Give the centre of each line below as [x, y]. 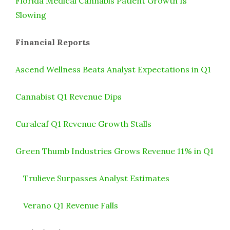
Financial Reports [53, 42]
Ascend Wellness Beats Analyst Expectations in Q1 [113, 69]
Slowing [31, 15]
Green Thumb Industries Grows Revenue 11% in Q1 [114, 151]
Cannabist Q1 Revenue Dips [69, 96]
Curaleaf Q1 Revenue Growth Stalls [83, 123]
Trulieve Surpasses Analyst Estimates [96, 178]
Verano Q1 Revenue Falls [71, 205]
